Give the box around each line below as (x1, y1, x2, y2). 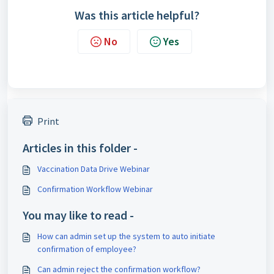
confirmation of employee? (37, 243, 136, 254)
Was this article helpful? (75, 7, 199, 23)
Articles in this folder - (23, 140, 138, 155)
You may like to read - (23, 207, 134, 223)
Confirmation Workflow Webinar (37, 183, 153, 194)
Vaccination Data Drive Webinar (37, 163, 150, 174)
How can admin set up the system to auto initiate (37, 231, 215, 242)
